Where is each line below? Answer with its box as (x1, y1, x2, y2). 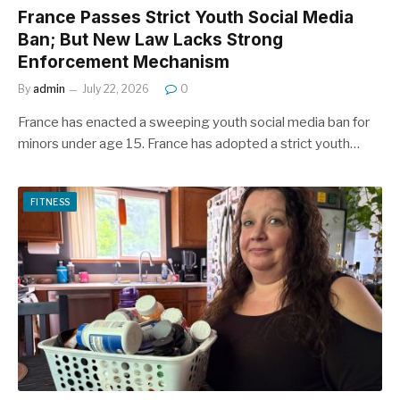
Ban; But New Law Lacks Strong (18, 29, 283, 50)
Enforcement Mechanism (18, 51, 229, 72)
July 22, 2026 (82, 81, 149, 96)
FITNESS (30, 196, 71, 207)
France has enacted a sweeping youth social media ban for (18, 113, 370, 130)
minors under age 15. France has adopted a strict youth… (18, 135, 360, 152)
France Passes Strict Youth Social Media (18, 6, 354, 28)
